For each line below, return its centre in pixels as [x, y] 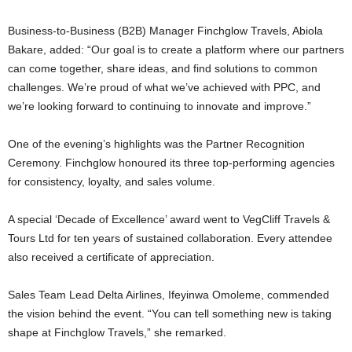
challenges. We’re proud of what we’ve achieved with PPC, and [164, 87]
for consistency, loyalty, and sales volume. [112, 181]
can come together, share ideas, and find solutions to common [163, 68]
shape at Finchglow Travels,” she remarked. [117, 332]
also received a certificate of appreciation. [111, 257]
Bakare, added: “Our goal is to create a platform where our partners [176, 49]
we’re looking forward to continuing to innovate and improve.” [159, 106]
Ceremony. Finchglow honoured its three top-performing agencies [171, 163]
